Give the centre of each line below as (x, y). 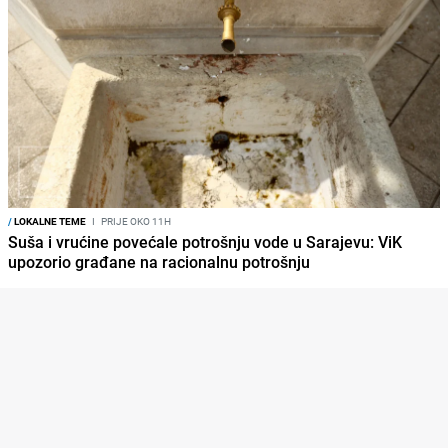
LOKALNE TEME (49, 220)
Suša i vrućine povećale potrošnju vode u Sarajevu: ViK (205, 241)
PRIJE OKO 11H (135, 220)
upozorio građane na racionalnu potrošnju (159, 261)
